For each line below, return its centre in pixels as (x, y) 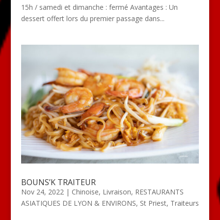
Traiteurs (184, 203)
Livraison (117, 192)
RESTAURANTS (159, 192)
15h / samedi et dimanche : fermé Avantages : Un (99, 7)
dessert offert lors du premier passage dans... (93, 19)
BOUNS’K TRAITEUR (58, 182)
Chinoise (85, 192)
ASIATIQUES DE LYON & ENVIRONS (78, 203)
